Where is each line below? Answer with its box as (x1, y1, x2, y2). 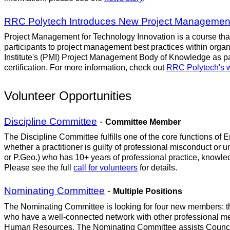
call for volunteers (73, 163, 138, 172)
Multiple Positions (113, 187, 182, 196)
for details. (138, 163, 177, 172)
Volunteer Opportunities (4, 89, 131, 103)
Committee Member (105, 117, 181, 126)
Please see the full (4, 163, 73, 172)
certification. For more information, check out (4, 63, 166, 72)
